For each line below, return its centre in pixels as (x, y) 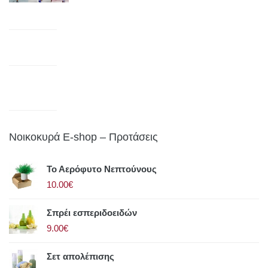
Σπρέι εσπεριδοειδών (92, 213)
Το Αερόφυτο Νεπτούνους (102, 169)
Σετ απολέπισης (80, 257)
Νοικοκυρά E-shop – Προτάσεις (83, 137)
